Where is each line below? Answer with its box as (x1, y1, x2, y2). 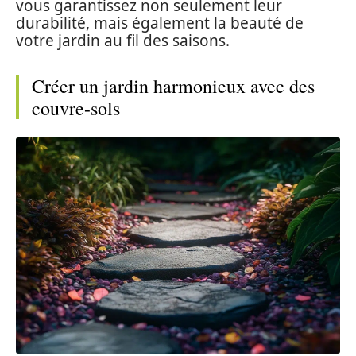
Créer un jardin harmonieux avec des (32, 73, 315, 99)
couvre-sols (32, 95, 120, 121)
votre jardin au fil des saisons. (16, 30, 230, 51)
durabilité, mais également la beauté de (16, 13, 304, 33)
